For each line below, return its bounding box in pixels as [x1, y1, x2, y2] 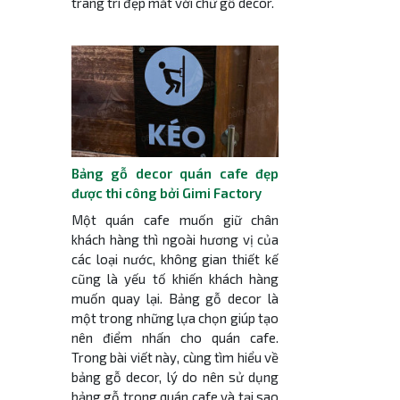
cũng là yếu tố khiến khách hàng [71, 270, 279, 287]
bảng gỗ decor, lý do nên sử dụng [71, 368, 279, 385]
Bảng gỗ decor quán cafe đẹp [71, 165, 279, 182]
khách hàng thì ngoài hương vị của [71, 230, 279, 247]
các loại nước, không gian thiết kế [71, 250, 279, 267]
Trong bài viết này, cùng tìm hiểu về [71, 348, 279, 365]
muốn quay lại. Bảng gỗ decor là [71, 289, 279, 306]
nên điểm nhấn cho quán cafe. [71, 329, 279, 346]
